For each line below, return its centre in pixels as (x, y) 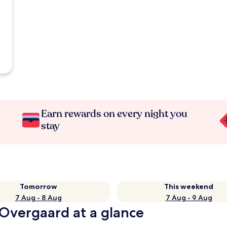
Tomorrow (38, 186)
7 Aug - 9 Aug (189, 198)
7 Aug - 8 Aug (38, 198)
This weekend (189, 186)
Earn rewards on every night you (115, 114)
